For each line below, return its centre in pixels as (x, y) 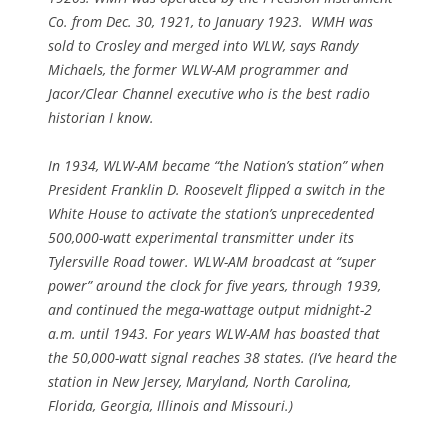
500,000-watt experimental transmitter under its (201, 237)
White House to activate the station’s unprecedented (211, 213)
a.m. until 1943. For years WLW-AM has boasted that (214, 333)
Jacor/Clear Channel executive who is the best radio (209, 93)
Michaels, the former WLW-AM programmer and (198, 69)
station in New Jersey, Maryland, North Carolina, (199, 381)
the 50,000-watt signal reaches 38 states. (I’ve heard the (222, 357)
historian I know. (101, 117)
